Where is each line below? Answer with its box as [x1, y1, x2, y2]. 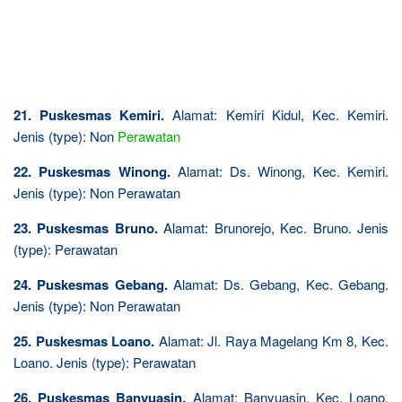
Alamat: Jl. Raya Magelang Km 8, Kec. [154, 330, 389, 350]
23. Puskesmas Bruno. [13, 217, 158, 238]
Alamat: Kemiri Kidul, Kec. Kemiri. [164, 104, 389, 124]
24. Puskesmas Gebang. [13, 274, 168, 294]
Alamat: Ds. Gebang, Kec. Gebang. [167, 274, 389, 293]
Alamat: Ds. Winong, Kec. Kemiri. [170, 161, 389, 180]
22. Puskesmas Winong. [13, 161, 170, 181]
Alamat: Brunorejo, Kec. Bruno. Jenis [157, 217, 389, 237]
